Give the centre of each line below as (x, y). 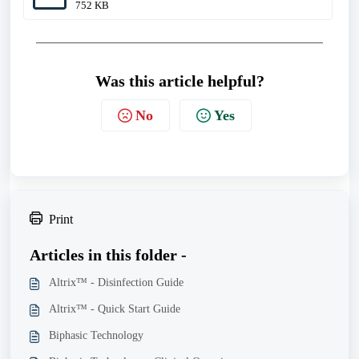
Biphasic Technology (96, 335)
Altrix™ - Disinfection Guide (116, 282)
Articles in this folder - (108, 255)
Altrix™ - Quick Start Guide (115, 309)
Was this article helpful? (179, 81)
